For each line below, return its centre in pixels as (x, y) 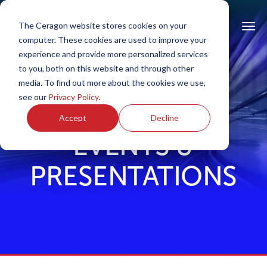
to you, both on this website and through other (106, 68)
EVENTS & (133, 146)
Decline (164, 117)
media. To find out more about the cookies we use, (112, 82)
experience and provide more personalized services (113, 54)
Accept (73, 117)
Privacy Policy (73, 97)
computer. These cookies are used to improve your (112, 39)
